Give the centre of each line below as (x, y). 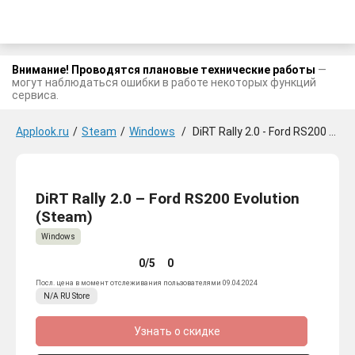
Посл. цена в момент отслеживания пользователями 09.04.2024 (147, 283)
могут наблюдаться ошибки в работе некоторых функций (164, 82)
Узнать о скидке (176, 332)
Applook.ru (42, 132)
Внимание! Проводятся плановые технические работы (164, 70)
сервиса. (35, 95)
